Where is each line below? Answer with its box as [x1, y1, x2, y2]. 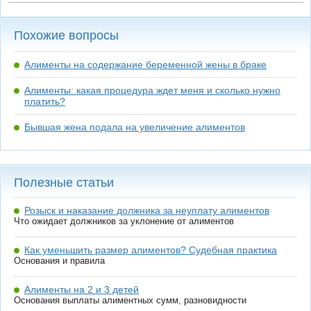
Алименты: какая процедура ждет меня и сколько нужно [24, 85, 280, 96]
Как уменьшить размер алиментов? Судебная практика [24, 244, 277, 255]
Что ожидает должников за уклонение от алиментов [14, 216, 234, 226]
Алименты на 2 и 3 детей [24, 284, 139, 295]
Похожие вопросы [14, 28, 119, 42]
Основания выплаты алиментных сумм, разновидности [14, 295, 246, 305]
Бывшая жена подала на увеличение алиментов [24, 121, 245, 133]
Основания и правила [14, 255, 105, 266]
